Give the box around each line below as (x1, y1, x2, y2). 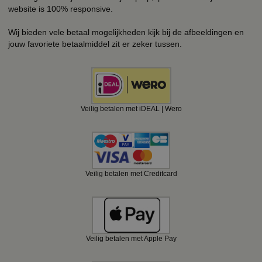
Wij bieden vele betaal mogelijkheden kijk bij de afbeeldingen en (8, 27, 244, 37)
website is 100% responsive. (8, 4, 113, 13)
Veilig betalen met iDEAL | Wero (80, 104, 182, 113)
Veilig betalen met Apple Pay (85, 234, 177, 243)
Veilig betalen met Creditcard (85, 169, 177, 178)
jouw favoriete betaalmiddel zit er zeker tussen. (8, 39, 182, 49)
